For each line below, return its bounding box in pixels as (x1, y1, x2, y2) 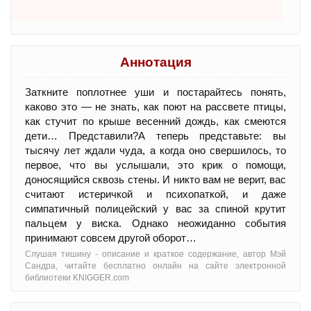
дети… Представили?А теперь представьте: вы (25, 130, 286, 142)
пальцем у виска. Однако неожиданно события (25, 217, 286, 230)
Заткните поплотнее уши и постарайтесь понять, (25, 86, 286, 99)
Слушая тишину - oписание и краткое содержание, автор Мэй (25, 249, 286, 260)
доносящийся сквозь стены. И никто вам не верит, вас (25, 174, 286, 186)
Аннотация (119, 55, 192, 70)
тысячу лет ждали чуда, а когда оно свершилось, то (25, 144, 286, 157)
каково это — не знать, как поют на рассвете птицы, (25, 101, 286, 113)
